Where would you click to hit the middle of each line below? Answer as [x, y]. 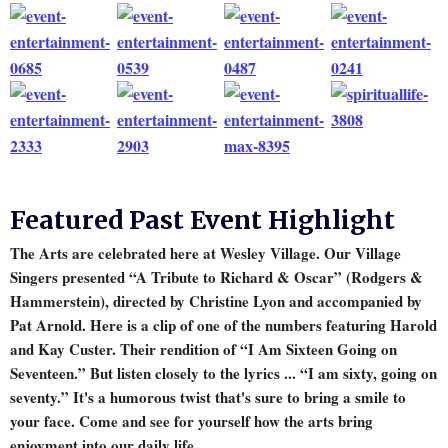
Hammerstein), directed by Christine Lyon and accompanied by [216, 300]
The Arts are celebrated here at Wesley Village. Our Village [205, 252]
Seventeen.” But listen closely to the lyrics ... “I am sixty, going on [223, 372]
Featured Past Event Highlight [202, 219]
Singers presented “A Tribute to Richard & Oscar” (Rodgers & [216, 276]
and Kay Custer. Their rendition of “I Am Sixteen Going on [203, 348]
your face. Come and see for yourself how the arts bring [191, 420]
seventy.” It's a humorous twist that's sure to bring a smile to [208, 396]
